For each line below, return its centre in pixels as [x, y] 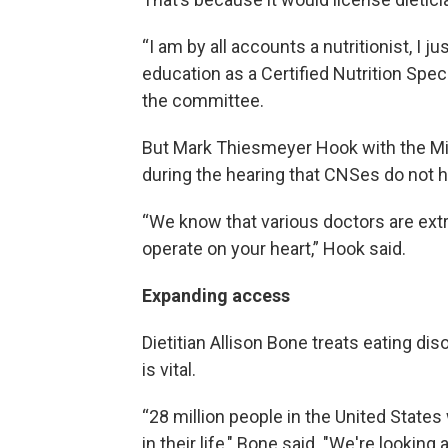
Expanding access [216, 295]
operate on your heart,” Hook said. [274, 248]
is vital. [169, 369]
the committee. [203, 100]
